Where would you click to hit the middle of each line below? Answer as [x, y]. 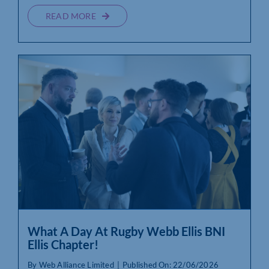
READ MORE [71, 16]
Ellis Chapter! [63, 245]
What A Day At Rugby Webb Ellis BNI [126, 231]
